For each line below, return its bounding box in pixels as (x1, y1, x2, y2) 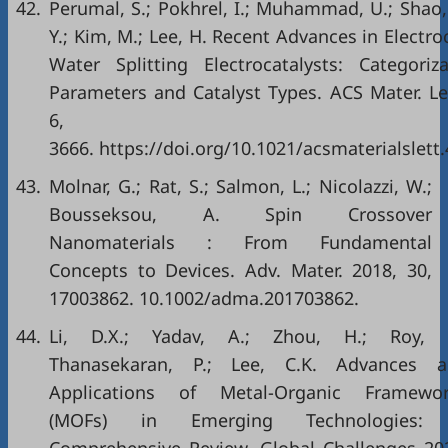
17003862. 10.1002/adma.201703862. (49, 286, 359, 310)
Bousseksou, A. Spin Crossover (49, 202, 432, 226)
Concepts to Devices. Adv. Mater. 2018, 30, (49, 258, 432, 282)
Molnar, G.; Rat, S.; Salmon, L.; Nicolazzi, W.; (49, 174, 432, 198)
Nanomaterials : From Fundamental (49, 230, 432, 254)
